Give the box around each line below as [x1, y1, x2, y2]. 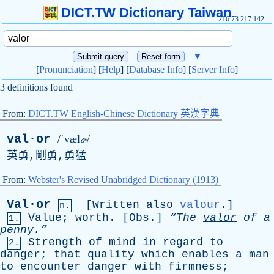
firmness [168, 261, 222, 273]
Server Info [191, 64, 235, 75]
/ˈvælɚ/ [57, 133, 90, 145]
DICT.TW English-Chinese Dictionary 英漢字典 [28, 108, 220, 119]
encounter [20, 261, 81, 273]
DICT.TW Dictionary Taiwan [61, 5, 231, 20]
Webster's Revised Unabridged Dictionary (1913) [28, 174, 218, 185]
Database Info [129, 64, 183, 75]
